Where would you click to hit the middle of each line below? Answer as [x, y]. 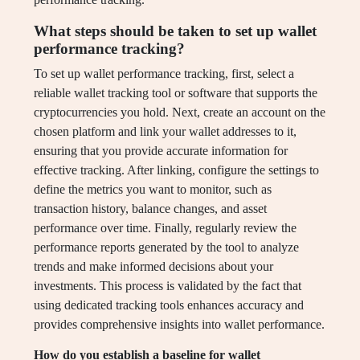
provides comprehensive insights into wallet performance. [179, 325]
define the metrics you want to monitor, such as [153, 190]
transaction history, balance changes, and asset [150, 209]
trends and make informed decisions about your [153, 267]
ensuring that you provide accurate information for [161, 151]
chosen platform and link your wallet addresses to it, [165, 132]
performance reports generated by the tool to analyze [166, 247]
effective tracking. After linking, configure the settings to [176, 170]
